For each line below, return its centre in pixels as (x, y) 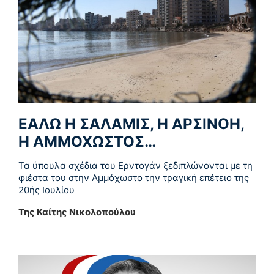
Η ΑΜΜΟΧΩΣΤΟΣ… (87, 142)
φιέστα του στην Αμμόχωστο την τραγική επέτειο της (134, 178)
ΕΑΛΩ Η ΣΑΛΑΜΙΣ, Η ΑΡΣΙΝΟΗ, (131, 124)
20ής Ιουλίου (46, 190)
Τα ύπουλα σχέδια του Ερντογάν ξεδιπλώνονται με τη (135, 166)
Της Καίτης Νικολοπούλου (77, 212)
